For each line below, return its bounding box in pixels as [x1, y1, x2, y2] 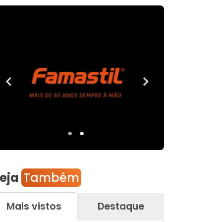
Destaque [97, 200, 144, 214]
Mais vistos [6, 200, 61, 214]
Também [23, 169, 79, 186]
